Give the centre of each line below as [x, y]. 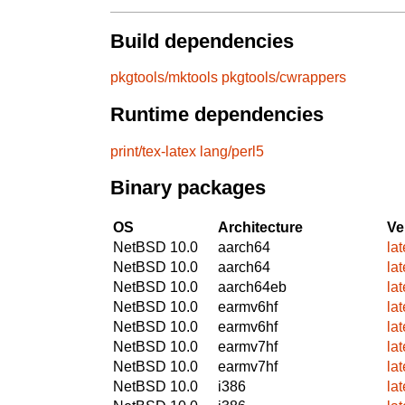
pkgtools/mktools [164, 78]
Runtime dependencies [217, 115]
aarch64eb [252, 287]
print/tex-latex [153, 151]
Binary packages [188, 188]
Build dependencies [202, 41]
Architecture [260, 227]
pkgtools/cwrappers [284, 78]
